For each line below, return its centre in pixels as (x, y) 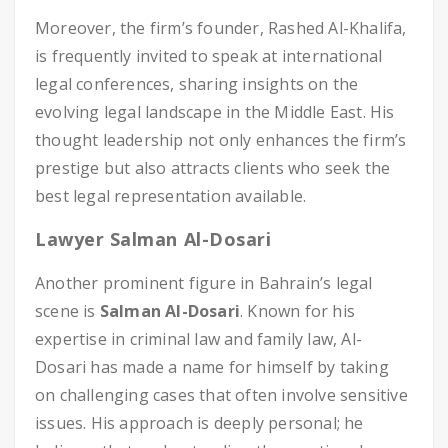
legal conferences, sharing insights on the (197, 84)
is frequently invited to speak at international (209, 56)
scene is (67, 311)
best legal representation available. (171, 196)
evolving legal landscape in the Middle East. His (215, 112)
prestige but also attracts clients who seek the (213, 168)
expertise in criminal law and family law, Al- (199, 339)
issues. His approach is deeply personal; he (199, 423)
